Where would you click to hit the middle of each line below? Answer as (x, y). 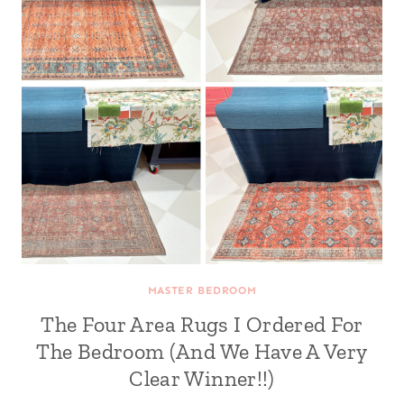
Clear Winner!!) (202, 378)
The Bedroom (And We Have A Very (202, 351)
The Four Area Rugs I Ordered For (202, 324)
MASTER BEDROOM (202, 290)
